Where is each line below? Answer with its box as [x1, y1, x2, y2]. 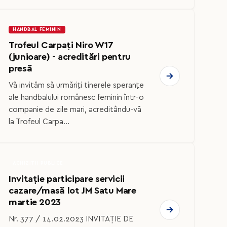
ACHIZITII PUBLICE [13, 160, 63, 166]
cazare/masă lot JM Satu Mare [9, 185, 136, 196]
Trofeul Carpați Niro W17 [9, 41, 113, 51]
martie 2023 [9, 197, 61, 207]
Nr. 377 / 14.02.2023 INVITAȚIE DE [9, 215, 133, 223]
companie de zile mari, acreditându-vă [9, 105, 141, 113]
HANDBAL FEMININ [13, 27, 61, 32]
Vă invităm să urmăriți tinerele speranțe [9, 81, 144, 89]
